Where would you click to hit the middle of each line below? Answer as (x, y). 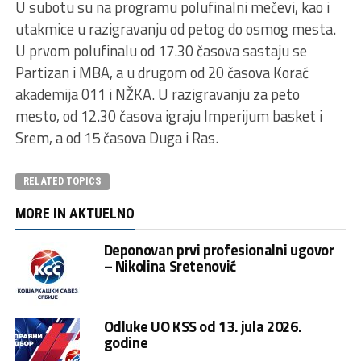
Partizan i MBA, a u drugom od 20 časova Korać (162, 72)
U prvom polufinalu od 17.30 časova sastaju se (161, 50)
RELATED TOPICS (62, 180)
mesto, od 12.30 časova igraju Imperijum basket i (168, 116)
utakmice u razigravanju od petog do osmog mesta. (175, 29)
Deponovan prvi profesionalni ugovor (219, 249)
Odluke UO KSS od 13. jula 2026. (203, 326)
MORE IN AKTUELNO (75, 213)
